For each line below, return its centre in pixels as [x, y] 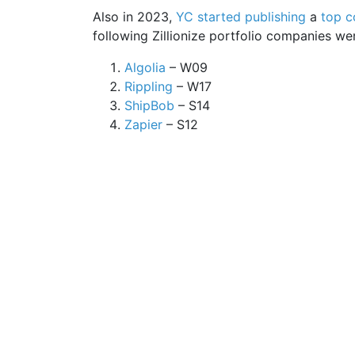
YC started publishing [241, 17]
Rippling [149, 87]
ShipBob [149, 106]
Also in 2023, [134, 17]
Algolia [145, 68]
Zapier [143, 125]
